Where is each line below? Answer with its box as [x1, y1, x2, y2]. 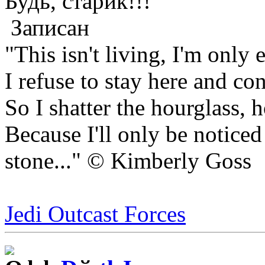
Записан [5, 14, 89, 40]
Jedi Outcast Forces [5, 201, 186, 227]
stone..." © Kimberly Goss [5, 147, 251, 173]
